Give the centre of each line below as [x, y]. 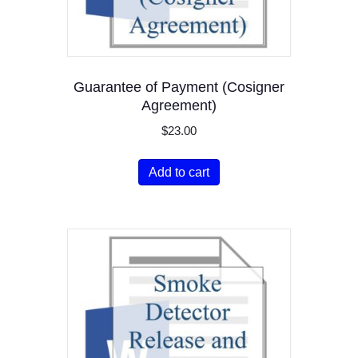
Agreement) [179, 106]
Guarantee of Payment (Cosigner [179, 88]
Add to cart [179, 172]
